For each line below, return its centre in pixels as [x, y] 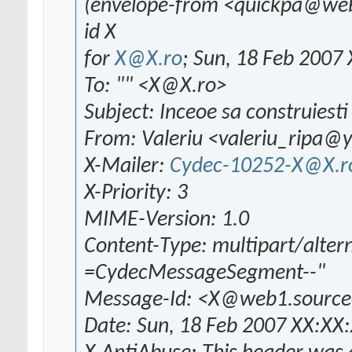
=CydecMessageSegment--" [205, 274]
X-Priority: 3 [136, 194]
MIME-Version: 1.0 [167, 220]
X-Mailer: [127, 167]
